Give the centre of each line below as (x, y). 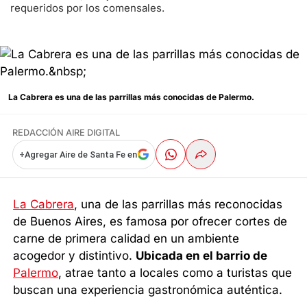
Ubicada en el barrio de (202, 255)
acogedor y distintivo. (75, 255)
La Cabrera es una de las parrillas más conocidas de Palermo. (132, 97)
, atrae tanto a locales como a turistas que (175, 272)
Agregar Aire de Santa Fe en (81, 154)
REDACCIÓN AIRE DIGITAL (66, 133)
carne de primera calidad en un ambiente (126, 238)
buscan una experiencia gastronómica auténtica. (148, 290)
